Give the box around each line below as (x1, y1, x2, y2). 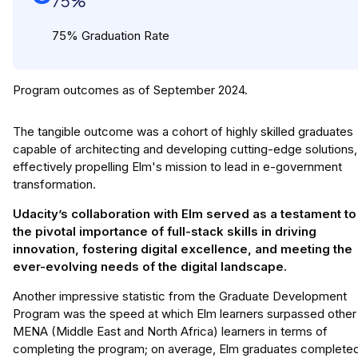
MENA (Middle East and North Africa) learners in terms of (13, 324, 328, 340)
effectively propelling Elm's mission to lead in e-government (13, 159, 342, 175)
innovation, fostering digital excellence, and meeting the (13, 241, 352, 257)
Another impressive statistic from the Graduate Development (13, 288, 347, 304)
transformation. (13, 177, 96, 193)
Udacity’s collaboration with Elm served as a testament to (13, 206, 356, 222)
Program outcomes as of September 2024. (13, 82, 248, 98)
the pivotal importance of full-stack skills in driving (13, 224, 316, 240)
